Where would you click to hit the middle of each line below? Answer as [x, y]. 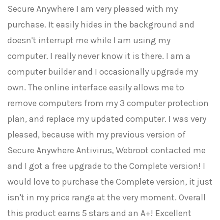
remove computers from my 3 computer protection [108, 103]
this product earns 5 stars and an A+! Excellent [99, 213]
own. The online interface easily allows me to [96, 87]
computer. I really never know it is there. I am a [99, 56]
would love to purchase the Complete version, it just [110, 182]
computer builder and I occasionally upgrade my [103, 72]
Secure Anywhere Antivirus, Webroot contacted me [107, 150]
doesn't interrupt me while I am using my [89, 40]
